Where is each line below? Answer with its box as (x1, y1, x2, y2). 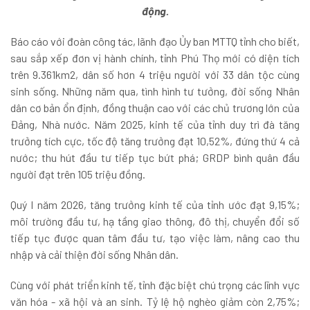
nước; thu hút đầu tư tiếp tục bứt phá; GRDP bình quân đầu (10, 151, 300, 165)
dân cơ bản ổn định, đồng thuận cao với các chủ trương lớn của (10, 101, 300, 115)
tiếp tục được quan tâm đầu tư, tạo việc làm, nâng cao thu (10, 231, 300, 245)
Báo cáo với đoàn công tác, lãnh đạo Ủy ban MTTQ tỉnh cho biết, (10, 35, 300, 48)
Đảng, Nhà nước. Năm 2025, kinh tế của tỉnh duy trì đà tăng (10, 118, 300, 131)
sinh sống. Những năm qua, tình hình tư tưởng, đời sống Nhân (10, 84, 300, 98)
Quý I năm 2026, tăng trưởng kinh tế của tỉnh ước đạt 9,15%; (10, 198, 300, 212)
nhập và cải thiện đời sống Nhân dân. (10, 248, 179, 262)
